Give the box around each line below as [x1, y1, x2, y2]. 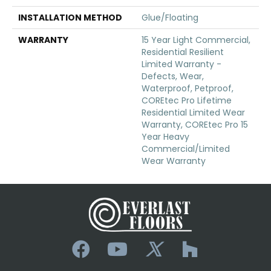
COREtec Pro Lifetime [142, 94, 232, 106]
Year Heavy [142, 130, 189, 143]
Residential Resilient [142, 45, 224, 58]
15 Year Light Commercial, [142, 33, 250, 46]
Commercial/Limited [142, 142, 230, 155]
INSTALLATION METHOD [18, 11, 122, 24]
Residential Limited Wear [142, 106, 245, 119]
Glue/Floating [142, 11, 198, 24]
